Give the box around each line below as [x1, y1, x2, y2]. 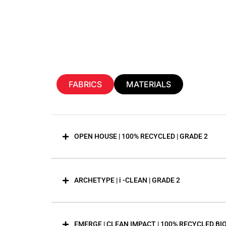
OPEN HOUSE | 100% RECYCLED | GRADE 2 [74, 132, 208, 140]
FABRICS [69, 79, 102, 89]
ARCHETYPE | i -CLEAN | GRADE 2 [74, 176, 180, 184]
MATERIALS [126, 79, 171, 89]
